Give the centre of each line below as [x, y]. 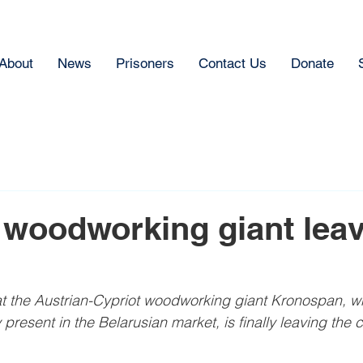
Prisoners [145, 63]
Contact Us [233, 63]
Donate [312, 63]
